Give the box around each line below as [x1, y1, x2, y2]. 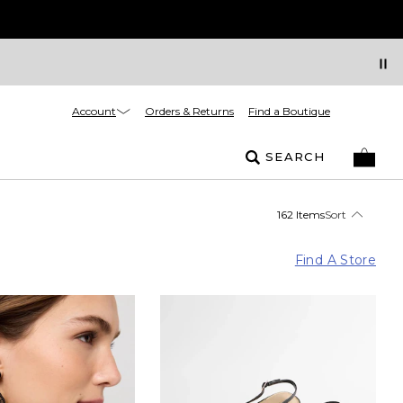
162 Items [277, 207, 325, 221]
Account [72, 103, 116, 118]
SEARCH [265, 149, 325, 164]
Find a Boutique [248, 104, 330, 118]
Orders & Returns [145, 104, 234, 118]
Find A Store [294, 251, 376, 268]
